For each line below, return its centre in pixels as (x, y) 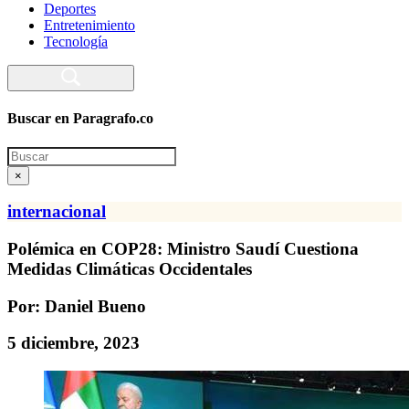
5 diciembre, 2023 (73, 343)
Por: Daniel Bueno (77, 306)
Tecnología (76, 42)
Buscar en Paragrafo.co (80, 119)
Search (26, 153)
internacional (57, 212)
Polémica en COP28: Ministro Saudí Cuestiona (183, 248)
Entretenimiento (89, 25)
